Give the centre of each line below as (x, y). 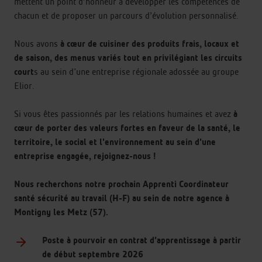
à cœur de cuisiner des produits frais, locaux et (150, 43)
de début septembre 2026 (93, 254)
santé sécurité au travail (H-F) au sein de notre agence (120, 198)
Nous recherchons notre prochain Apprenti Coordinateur (121, 184)
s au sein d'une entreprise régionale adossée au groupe (136, 71)
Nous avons (37, 43)
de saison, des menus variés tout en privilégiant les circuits (128, 57)
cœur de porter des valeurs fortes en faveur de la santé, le (127, 127)
